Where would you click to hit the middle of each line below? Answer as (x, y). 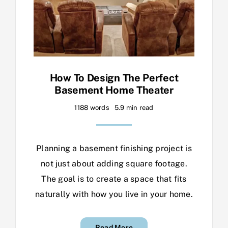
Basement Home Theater (114, 90)
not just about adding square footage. (114, 164)
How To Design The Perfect (114, 78)
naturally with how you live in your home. (114, 194)
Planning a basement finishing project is (114, 149)
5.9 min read (134, 108)
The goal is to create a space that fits (114, 179)
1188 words (92, 108)
